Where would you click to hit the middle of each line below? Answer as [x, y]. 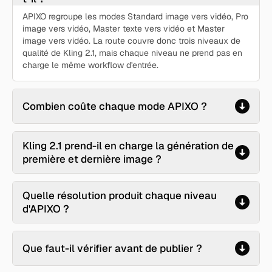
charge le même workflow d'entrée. [90, 65]
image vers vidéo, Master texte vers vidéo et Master [124, 29]
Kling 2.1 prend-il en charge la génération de [128, 146]
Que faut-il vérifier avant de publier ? [112, 248]
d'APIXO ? [46, 209]
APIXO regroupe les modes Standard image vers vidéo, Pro [135, 16]
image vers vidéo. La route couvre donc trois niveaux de [131, 41]
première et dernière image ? [92, 159]
